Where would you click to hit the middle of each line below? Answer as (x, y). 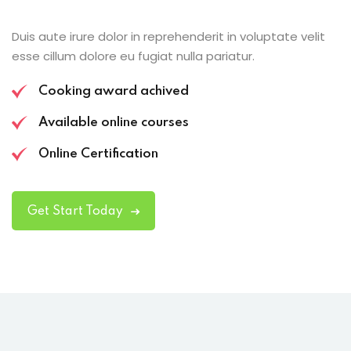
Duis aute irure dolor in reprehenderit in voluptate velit (168, 36)
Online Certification (98, 154)
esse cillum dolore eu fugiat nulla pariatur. (133, 56)
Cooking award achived (113, 91)
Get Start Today (75, 211)
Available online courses (113, 122)
